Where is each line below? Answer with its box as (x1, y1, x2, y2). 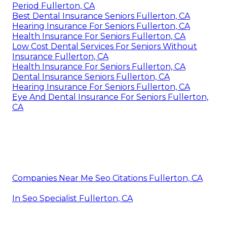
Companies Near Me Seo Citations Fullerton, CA (12, 173, 203, 183)
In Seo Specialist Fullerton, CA (12, 193, 133, 203)
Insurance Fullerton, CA (12, 51, 108, 61)
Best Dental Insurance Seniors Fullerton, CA (12, 11, 190, 21)
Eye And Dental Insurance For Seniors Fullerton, (12, 92, 208, 102)
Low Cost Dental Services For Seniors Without (12, 41, 197, 51)
